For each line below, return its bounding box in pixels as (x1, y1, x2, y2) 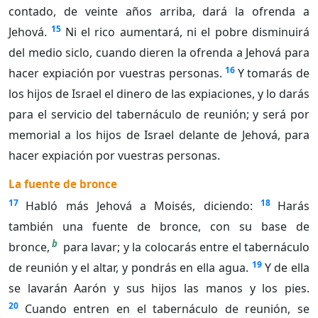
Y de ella (264, 260, 310, 276)
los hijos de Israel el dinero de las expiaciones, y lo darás (9, 86, 309, 102)
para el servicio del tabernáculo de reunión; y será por (9, 106, 309, 123)
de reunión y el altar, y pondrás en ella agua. (9, 260, 248, 276)
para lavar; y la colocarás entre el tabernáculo (60, 239, 309, 256)
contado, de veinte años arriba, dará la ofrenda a (9, 4, 309, 20)
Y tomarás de (237, 65, 309, 82)
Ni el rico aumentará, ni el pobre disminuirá (65, 24, 310, 40)
